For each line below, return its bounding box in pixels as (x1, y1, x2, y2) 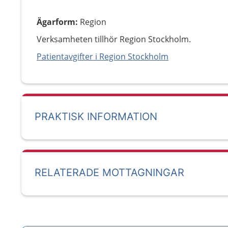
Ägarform (37, 16, 75, 27)
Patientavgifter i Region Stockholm (37, 51, 168, 62)
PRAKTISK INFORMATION (35, 110, 157, 123)
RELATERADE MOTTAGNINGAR (35, 166, 184, 179)
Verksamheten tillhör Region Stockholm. (37, 34, 191, 45)
